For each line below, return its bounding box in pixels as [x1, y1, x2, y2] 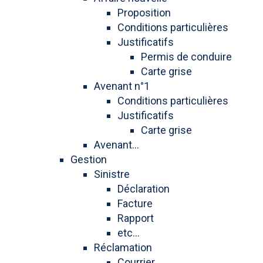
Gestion [70, 153, 107, 166]
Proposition [117, 6, 171, 19]
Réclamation [94, 241, 152, 254]
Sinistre [94, 168, 130, 180]
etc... [117, 227, 140, 239]
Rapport [117, 212, 154, 224]
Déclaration [117, 183, 170, 195]
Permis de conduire [141, 50, 232, 63]
